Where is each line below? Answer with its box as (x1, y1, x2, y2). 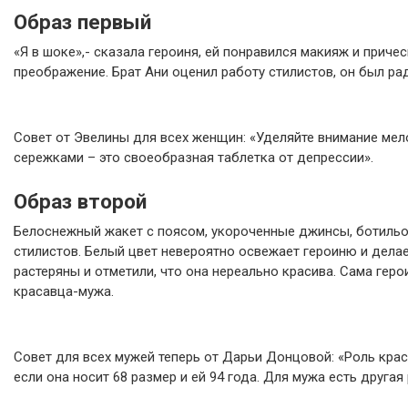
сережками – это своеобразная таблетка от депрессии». (14, 149, 373, 166)
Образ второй (14, 189, 147, 213)
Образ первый (14, 10, 151, 34)
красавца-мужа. (14, 283, 114, 300)
